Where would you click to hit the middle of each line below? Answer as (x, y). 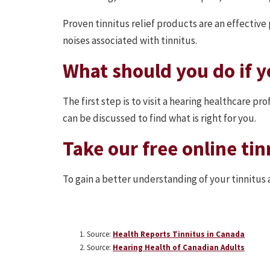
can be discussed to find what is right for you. (159, 118)
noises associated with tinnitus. (130, 41)
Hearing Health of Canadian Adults (179, 248)
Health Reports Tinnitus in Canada (179, 234)
